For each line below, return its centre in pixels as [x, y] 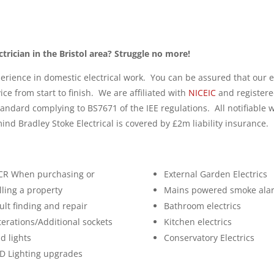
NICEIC [202, 93]
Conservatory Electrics [209, 238]
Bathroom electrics [202, 206]
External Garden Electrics [215, 174]
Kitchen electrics [198, 222]
